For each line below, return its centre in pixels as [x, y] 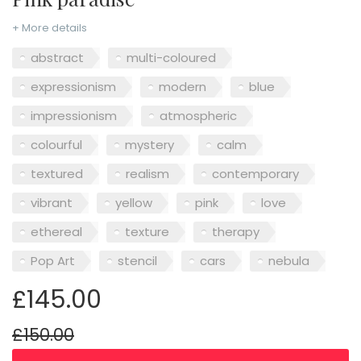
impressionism [74, 115]
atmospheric [198, 115]
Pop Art [53, 260]
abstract [57, 57]
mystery [149, 144]
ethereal [56, 231]
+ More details [50, 28]
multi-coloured [171, 57]
